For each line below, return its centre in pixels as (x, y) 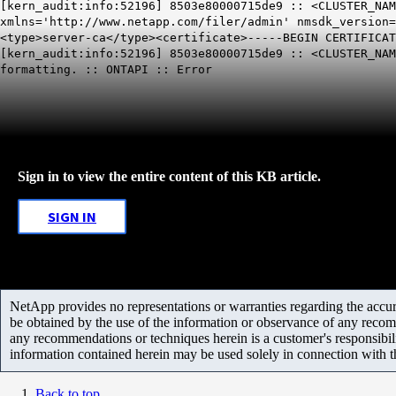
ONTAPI (127, 69)
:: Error (180, 69)
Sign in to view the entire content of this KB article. (169, 176)
